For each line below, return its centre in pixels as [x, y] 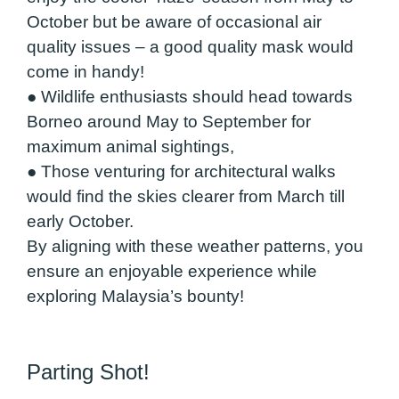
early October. [80, 222]
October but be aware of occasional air [174, 22]
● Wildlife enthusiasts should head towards [190, 97]
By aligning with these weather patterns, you [195, 247]
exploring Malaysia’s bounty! [135, 297]
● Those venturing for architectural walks [181, 172]
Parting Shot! [88, 371]
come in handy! [85, 72]
